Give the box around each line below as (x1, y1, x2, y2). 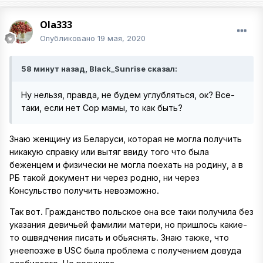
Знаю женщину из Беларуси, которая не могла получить (9, 133, 242, 144)
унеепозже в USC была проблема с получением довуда (9, 245, 241, 255)
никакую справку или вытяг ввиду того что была (9, 146, 209, 157)
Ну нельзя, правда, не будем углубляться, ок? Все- (21, 90, 235, 100)
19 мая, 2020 (97, 33, 146, 43)
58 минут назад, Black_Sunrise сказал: (21, 64, 177, 74)
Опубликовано (40, 33, 97, 43)
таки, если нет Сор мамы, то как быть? (21, 103, 185, 113)
